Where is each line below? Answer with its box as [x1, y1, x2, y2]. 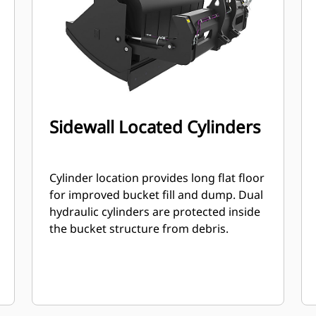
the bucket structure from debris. [49, 221, 229, 236]
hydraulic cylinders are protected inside [49, 204, 261, 219]
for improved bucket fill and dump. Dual [49, 187, 264, 202]
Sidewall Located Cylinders [49, 115, 262, 138]
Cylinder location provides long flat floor [49, 170, 265, 186]
